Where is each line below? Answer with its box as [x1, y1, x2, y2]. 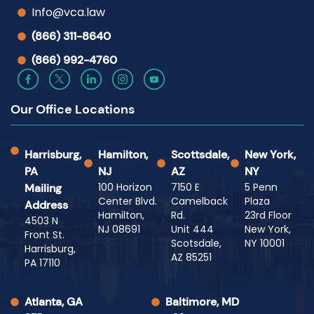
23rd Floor [244, 207, 292, 222]
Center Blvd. [97, 193, 157, 208]
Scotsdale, [171, 235, 221, 250]
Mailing [25, 180, 62, 196]
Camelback [171, 193, 228, 208]
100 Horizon [97, 179, 152, 194]
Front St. [25, 227, 64, 242]
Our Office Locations [11, 100, 135, 118]
